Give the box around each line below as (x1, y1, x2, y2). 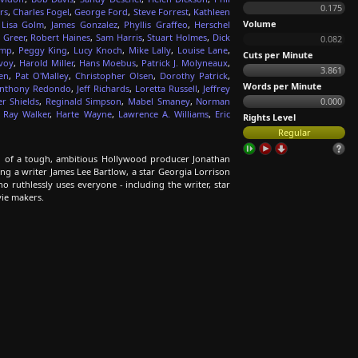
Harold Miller (18, 57, 74, 69)
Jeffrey (203, 82, 230, 94)
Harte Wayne (56, 108, 112, 120)
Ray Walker (3, 108, 50, 120)
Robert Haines (30, 31, 91, 43)
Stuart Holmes (147, 31, 208, 43)
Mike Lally (128, 44, 172, 56)
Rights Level (243, 111, 296, 123)
